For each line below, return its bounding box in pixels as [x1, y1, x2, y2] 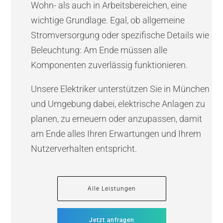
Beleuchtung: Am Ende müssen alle [31, 44, 168, 55]
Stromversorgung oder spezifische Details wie [31, 29, 210, 40]
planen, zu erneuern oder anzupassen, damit [31, 113, 203, 124]
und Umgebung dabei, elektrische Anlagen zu [31, 98, 206, 109]
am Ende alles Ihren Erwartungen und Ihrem [31, 128, 202, 139]
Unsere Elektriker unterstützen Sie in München [31, 83, 210, 94]
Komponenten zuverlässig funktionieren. [31, 59, 188, 70]
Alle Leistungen [87, 185, 136, 192]
